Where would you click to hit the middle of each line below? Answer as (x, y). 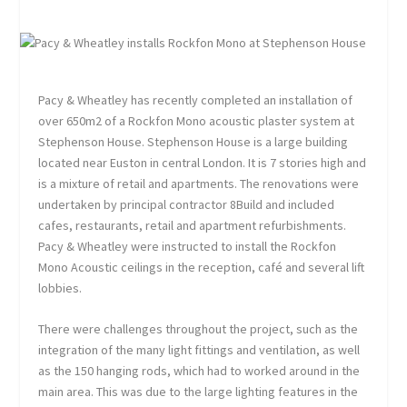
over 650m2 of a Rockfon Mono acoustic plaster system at (197, 120)
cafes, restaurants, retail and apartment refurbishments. (193, 225)
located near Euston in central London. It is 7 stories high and (203, 162)
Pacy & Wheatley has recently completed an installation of (196, 99)
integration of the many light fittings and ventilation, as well (199, 350)
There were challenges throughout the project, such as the (199, 329)
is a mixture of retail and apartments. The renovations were (199, 183)
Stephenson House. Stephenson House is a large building (194, 141)
